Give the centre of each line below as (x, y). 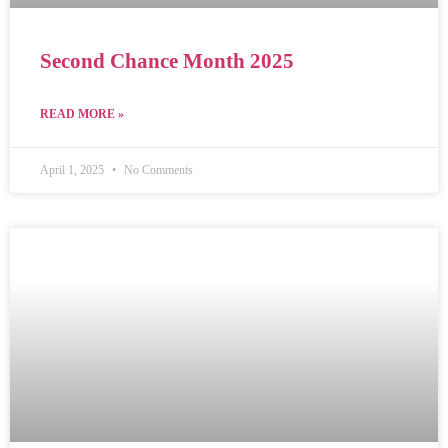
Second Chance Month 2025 (167, 60)
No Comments (157, 169)
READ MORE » (82, 113)
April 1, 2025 (73, 169)
